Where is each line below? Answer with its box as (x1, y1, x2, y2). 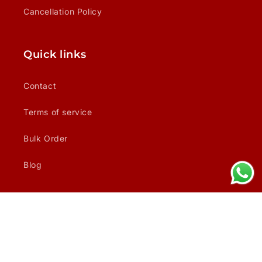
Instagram (137, 215, 179, 225)
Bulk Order (23, 133, 68, 144)
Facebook (112, 215, 153, 225)
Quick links (23, 48, 87, 61)
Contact (23, 81, 57, 91)
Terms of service (23, 107, 92, 118)
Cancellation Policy (23, 6, 102, 17)
